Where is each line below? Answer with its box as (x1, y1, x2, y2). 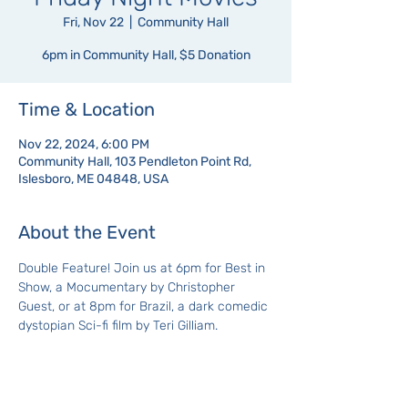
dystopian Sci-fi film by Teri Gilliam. (18, 318, 218, 333)
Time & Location (18, 98, 155, 120)
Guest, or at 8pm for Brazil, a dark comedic (18, 299, 271, 314)
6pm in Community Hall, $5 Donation (41, 47, 250, 63)
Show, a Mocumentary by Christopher (18, 280, 239, 295)
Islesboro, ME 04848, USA (18, 171, 168, 187)
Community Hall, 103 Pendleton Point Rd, (18, 154, 251, 169)
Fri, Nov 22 (63, 15, 124, 30)
